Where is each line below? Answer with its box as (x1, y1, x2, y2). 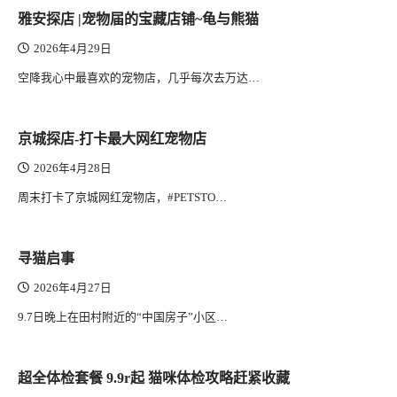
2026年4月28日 (34, 162, 112, 175)
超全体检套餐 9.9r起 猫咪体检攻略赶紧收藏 (18, 370, 290, 385)
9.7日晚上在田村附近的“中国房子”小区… (18, 310, 228, 323)
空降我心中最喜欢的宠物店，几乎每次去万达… (18, 71, 260, 84)
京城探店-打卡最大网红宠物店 (18, 131, 206, 146)
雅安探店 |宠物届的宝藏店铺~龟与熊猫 (18, 12, 259, 27)
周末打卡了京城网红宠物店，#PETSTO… (18, 191, 227, 204)
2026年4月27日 (34, 282, 112, 294)
